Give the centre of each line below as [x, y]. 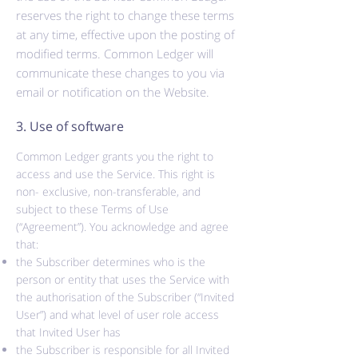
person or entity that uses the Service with [123, 279]
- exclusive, [64, 191]
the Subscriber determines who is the [111, 262]
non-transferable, [136, 191]
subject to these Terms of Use [92, 209]
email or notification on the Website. [113, 92]
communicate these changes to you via [120, 73]
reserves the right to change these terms [125, 15]
